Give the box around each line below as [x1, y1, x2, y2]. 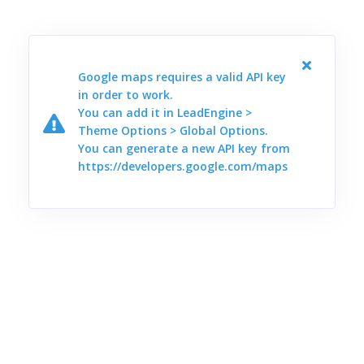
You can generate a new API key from [78, 141, 290, 156]
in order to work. [78, 87, 173, 102]
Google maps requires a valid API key [78, 69, 286, 84]
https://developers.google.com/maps [78, 158, 288, 174]
